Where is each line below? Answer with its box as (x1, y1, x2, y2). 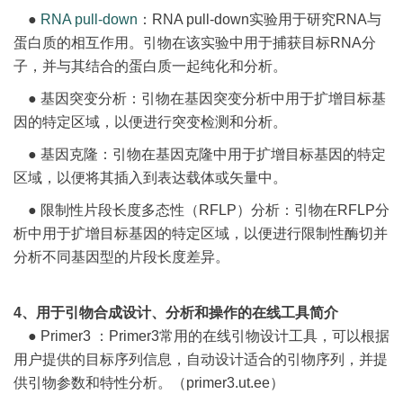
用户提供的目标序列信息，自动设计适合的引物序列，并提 (13, 351, 388, 367)
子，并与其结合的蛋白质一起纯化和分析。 (13, 58, 287, 74)
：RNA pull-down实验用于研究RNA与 (138, 11, 381, 27)
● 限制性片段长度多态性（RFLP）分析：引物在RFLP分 (13, 201, 390, 218)
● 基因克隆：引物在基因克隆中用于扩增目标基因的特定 (13, 146, 386, 162)
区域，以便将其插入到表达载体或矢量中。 (13, 169, 287, 185)
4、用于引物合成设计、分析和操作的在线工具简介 (13, 304, 338, 320)
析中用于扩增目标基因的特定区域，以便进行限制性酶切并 (13, 225, 388, 241)
